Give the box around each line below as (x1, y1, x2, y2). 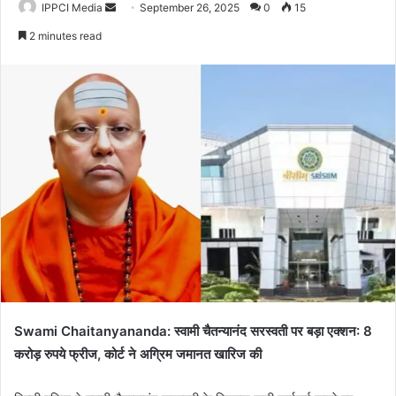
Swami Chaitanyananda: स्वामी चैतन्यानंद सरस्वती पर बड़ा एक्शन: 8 (14, 322, 372, 339)
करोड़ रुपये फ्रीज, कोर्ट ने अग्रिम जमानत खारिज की (14, 345, 262, 362)
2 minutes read (27, 29, 102, 42)
